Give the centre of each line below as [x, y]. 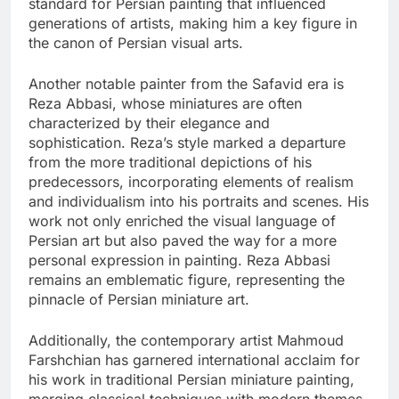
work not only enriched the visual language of [182, 221]
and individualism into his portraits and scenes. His [199, 202]
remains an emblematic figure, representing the [187, 280]
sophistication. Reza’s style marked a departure [187, 143]
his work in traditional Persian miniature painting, [191, 380]
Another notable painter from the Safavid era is [186, 84]
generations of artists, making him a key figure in [193, 24]
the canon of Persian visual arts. [136, 43]
